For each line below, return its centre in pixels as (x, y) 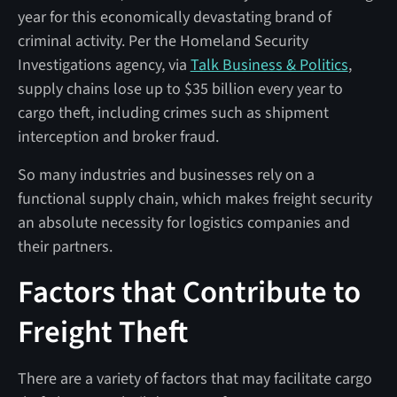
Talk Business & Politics (269, 65)
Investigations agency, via (104, 65)
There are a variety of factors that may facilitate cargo (195, 378)
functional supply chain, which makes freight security (195, 198)
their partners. (65, 246)
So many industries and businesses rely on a (166, 175)
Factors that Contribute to (189, 292)
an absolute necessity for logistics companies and (183, 222)
